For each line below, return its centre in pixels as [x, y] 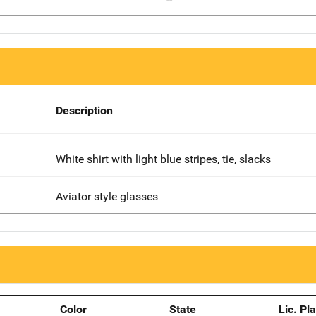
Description [84, 111]
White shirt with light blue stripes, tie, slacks [163, 159]
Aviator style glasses [107, 196]
